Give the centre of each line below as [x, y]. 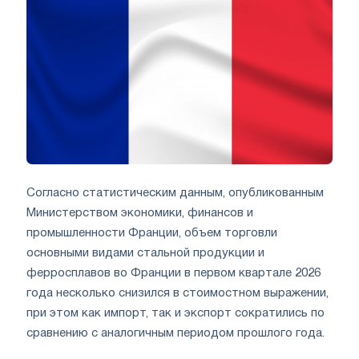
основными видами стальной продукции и [145, 253]
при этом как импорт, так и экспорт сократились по [175, 313]
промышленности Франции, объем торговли [152, 233]
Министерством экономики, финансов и [140, 213]
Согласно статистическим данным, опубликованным [175, 193]
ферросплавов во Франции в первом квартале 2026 [173, 273]
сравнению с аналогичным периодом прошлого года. [175, 333]
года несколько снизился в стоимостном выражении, [177, 293]
